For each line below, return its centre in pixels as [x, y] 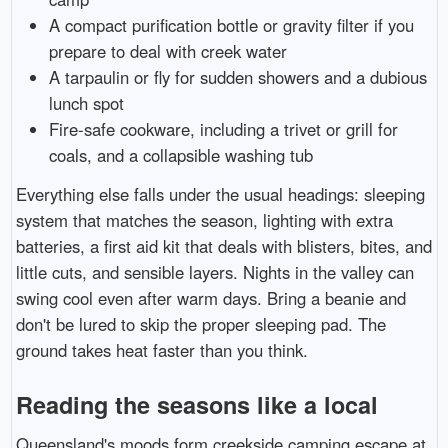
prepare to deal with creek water [168, 50]
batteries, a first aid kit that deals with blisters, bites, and [223, 245]
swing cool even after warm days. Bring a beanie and [210, 297]
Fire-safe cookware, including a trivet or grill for [224, 128]
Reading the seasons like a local [196, 405]
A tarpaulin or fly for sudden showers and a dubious [238, 76]
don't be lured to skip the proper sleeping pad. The [200, 323]
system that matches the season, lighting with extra [204, 219]
